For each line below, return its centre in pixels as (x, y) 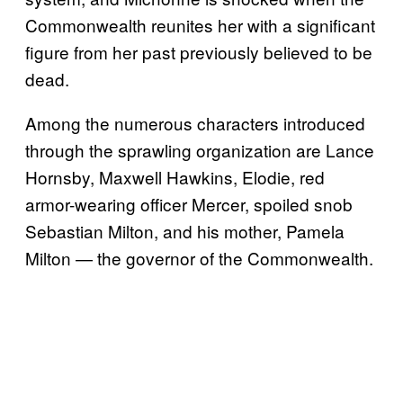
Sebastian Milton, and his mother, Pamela (185, 231)
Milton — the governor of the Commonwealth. (199, 258)
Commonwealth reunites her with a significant (200, 25)
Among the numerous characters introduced (195, 123)
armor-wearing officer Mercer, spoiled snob (189, 204)
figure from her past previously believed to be (199, 52)
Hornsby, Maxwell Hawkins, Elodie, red (175, 177)
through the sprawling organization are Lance (200, 150)
